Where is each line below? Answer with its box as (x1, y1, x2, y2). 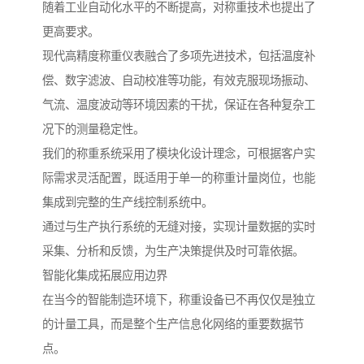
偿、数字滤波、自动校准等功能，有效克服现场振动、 (42, 74, 315, 88)
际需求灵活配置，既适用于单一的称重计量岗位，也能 (42, 171, 315, 185)
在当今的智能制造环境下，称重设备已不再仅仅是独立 (42, 293, 315, 307)
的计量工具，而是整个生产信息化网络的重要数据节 (42, 318, 304, 331)
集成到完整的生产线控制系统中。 (42, 196, 213, 210)
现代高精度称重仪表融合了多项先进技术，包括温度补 (42, 50, 315, 63)
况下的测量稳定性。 (42, 123, 145, 136)
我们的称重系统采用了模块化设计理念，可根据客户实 (42, 147, 315, 161)
